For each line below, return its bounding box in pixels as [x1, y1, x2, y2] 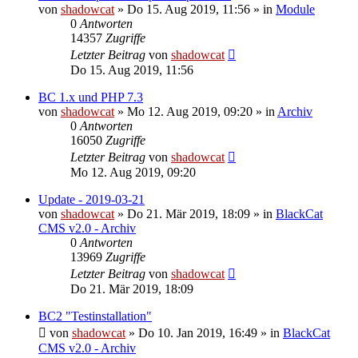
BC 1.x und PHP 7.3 [38, 89, 143, 104]
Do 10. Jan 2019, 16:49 [138, 325, 257, 340]
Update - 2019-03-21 [38, 192, 145, 206]
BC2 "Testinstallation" [38, 308, 152, 323]
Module [276, 2, 315, 16]
